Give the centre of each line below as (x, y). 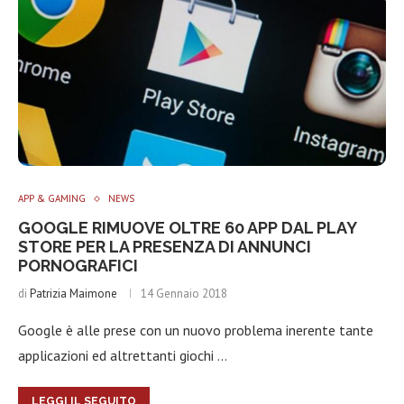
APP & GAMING (52, 198)
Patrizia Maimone (73, 294)
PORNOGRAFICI (78, 266)
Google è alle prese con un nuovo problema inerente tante (196, 330)
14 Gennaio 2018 (184, 294)
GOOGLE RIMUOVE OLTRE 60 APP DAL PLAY (187, 228)
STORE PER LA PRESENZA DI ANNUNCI (165, 247)
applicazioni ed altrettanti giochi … (123, 355)
